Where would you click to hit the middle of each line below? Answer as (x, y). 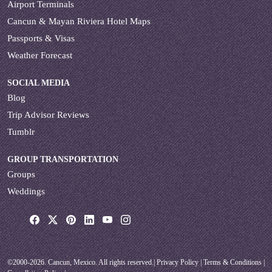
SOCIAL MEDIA (39, 83)
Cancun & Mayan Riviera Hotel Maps (79, 21)
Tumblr (21, 131)
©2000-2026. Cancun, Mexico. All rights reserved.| (82, 262)
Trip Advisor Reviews (48, 114)
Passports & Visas (41, 38)
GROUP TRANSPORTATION (63, 159)
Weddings (26, 191)
